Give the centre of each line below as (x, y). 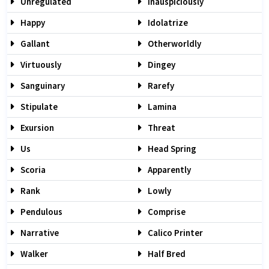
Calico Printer (174, 233)
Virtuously (40, 65)
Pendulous (41, 212)
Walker (33, 254)
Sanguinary (42, 86)
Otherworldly (174, 44)
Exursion (36, 128)
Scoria (32, 170)
